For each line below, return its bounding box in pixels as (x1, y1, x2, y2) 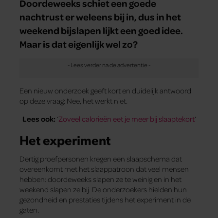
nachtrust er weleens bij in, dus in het (19, 10, 181, 23)
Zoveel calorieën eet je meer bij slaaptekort (58, 114, 195, 124)
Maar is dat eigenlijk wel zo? (19, 37, 138, 51)
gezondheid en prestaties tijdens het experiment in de (19, 195, 191, 205)
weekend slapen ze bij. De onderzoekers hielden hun (19, 184, 187, 195)
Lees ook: (22, 114, 55, 124)
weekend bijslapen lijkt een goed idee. (19, 24, 183, 37)
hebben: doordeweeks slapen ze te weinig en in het (19, 174, 182, 184)
